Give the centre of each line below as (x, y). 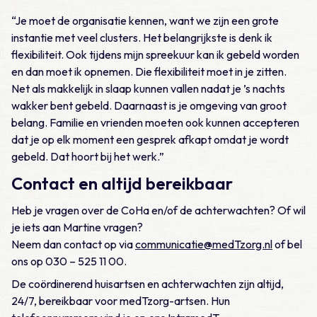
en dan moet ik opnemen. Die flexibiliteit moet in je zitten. (149, 72)
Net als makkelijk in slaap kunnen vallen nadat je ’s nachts (148, 89)
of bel (287, 244)
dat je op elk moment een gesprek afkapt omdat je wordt (150, 140)
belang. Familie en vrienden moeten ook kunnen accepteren (155, 123)
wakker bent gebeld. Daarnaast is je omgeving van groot (149, 106)
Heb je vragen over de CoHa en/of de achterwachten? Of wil (158, 211)
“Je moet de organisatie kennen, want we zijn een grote (145, 21)
